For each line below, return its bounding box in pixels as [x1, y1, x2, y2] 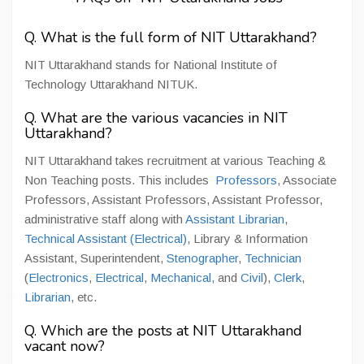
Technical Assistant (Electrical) [24, 232, 187, 245]
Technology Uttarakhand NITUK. [24, 77, 197, 91]
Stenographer [167, 251, 238, 265]
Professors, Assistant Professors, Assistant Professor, [24, 193, 323, 206]
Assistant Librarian [185, 212, 284, 226]
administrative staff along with [24, 212, 185, 226]
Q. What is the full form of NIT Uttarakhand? [24, 28, 317, 47]
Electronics [28, 271, 89, 284]
